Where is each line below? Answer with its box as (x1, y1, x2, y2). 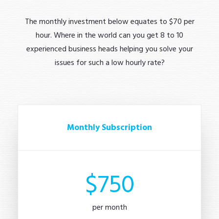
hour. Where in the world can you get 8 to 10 (36, 30, 183, 41)
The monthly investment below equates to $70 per (24, 16, 195, 27)
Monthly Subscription (67, 122, 152, 133)
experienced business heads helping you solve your (26, 44, 193, 54)
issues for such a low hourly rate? (54, 57, 165, 68)
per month (92, 202, 127, 213)
